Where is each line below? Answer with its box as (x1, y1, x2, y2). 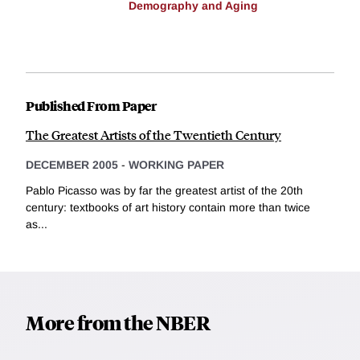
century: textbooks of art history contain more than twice (26, 200, 310, 214)
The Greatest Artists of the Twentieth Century (26, 126, 281, 144)
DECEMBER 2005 (26, 158, 118, 172)
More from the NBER (26, 309, 210, 335)
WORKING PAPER (129, 158, 224, 172)
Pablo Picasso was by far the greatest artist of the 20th (26, 183, 303, 197)
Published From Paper (26, 96, 156, 116)
